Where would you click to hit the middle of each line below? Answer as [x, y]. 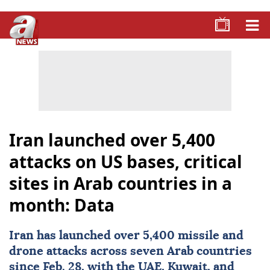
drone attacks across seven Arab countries [130, 251]
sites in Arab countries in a [121, 183]
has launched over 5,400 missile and [139, 236]
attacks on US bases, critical [126, 162]
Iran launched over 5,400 [112, 140]
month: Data [62, 205]
